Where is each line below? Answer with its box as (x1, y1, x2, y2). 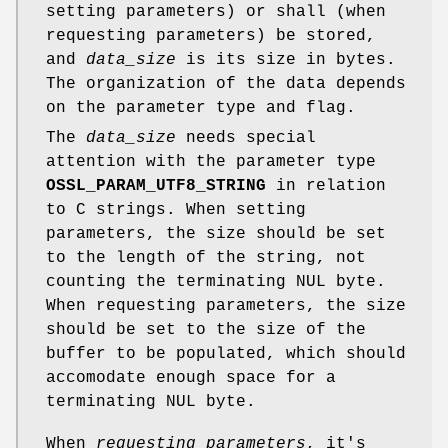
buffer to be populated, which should (46, 344, 406, 363)
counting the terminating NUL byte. (46, 272, 386, 291)
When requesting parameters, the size (46, 296, 406, 315)
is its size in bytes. (176, 50, 396, 69)
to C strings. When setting (46, 200, 306, 219)
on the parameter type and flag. (46, 98, 356, 117)
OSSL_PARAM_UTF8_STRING (46, 176, 266, 195)
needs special (176, 128, 316, 147)
